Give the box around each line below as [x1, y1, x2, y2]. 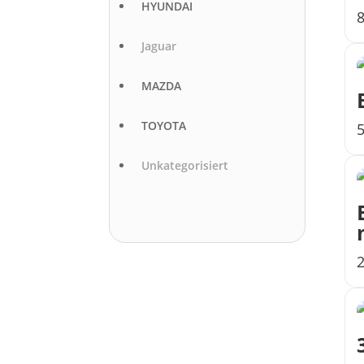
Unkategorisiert [141, 158, 228, 174]
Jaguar [141, 38, 176, 54]
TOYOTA [141, 118, 186, 134]
